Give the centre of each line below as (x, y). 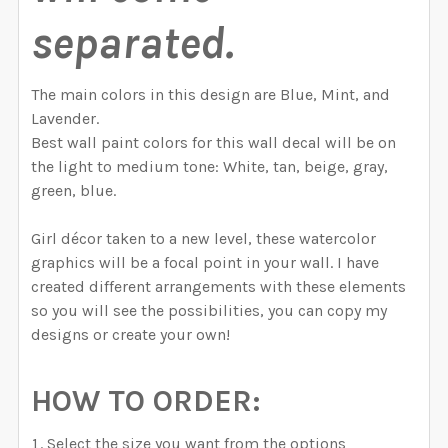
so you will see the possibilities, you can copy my (209, 311)
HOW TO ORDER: (146, 401)
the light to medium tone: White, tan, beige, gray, (209, 167)
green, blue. (73, 191)
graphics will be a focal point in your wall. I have (205, 263)
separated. (132, 43)
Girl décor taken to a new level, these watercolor (203, 239)
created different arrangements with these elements (218, 287)
